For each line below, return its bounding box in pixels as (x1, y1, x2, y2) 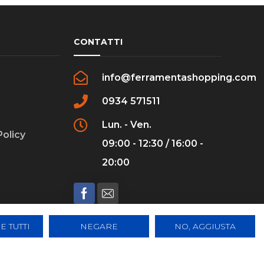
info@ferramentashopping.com (102, 72, 257, 84)
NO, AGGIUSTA (174, 222, 236, 231)
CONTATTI (74, 37, 123, 48)
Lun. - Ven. (102, 119, 152, 131)
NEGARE (80, 222, 118, 231)
